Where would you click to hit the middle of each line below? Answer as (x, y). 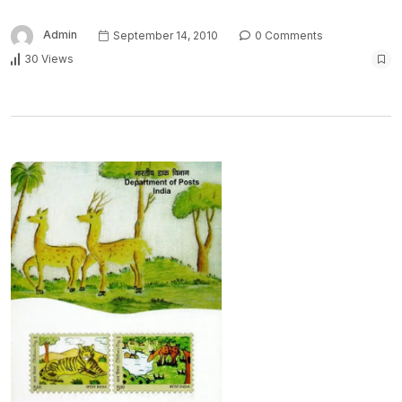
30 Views (49, 59)
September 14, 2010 (164, 35)
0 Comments (288, 35)
